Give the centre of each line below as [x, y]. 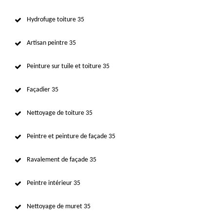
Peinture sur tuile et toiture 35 [68, 66]
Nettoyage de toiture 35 [60, 113]
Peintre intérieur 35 [54, 183]
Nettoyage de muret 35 [59, 206]
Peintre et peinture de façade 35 [71, 136]
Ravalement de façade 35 [62, 160]
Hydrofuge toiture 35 [55, 19]
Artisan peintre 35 [51, 43]
